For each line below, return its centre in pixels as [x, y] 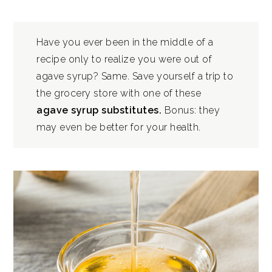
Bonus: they [192, 110]
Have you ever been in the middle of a [125, 42]
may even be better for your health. [119, 127]
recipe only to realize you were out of [124, 59]
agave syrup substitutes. [100, 110]
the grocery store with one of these [119, 93]
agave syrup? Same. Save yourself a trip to [135, 76]
